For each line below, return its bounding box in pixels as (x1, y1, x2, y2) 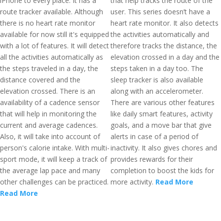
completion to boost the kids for (110, 166, 214, 175)
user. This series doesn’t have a (110, 7, 210, 16)
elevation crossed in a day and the (110, 52, 220, 62)
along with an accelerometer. (110, 86, 203, 96)
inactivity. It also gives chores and (110, 143, 217, 152)
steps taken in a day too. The (110, 64, 203, 73)
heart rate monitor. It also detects (110, 18, 219, 28)
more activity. (110, 177, 155, 186)
